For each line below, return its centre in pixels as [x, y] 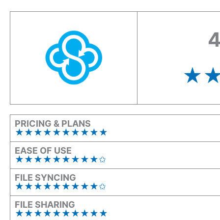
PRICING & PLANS [53, 123]
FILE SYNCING [45, 177]
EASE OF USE [43, 150]
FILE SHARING [45, 204]
